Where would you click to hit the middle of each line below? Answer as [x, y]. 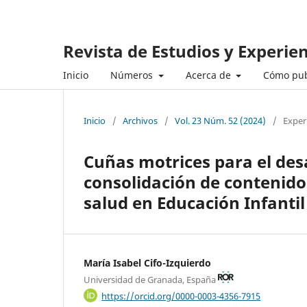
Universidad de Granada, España [151, 279]
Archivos [140, 120]
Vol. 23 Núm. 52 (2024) [220, 120]
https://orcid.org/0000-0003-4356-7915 [181, 296]
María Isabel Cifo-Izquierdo [147, 262]
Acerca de [209, 75]
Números [133, 75]
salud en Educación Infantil [194, 202]
